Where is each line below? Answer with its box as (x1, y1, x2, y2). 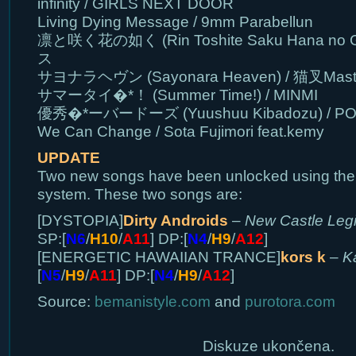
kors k (280, 249, 326, 265)
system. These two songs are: (37, 186, 242, 203)
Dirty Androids (122, 212, 228, 229)
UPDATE (37, 149, 100, 166)
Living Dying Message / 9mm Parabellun (37, 14, 313, 30)
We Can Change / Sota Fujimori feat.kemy (37, 123, 324, 140)
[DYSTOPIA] (37, 212, 123, 229)
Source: (37, 293, 95, 310)
